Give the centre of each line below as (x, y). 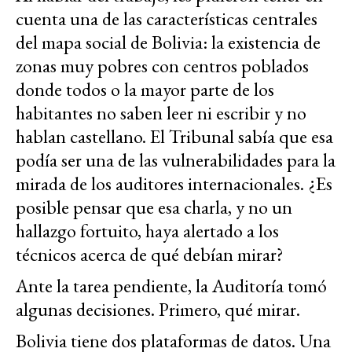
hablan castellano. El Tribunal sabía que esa (174, 137)
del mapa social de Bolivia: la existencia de (168, 42)
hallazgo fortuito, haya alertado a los (147, 231)
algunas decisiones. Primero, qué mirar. (158, 310)
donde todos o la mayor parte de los (145, 90)
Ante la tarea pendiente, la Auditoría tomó (171, 286)
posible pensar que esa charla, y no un (154, 207)
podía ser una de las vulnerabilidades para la (176, 160)
